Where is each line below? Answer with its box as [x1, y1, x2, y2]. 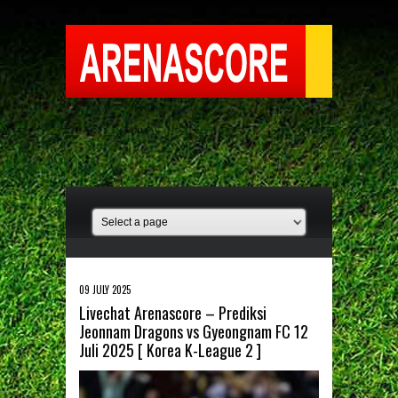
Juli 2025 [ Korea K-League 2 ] [79, 338, 261, 362]
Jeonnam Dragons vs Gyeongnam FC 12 [79, 320, 308, 343]
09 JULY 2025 [79, 283, 131, 297]
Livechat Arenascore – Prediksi [79, 301, 267, 324]
